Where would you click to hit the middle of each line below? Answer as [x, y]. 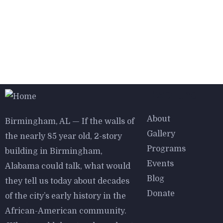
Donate [161, 194]
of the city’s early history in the [65, 196]
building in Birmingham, [54, 151]
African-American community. [66, 211]
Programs [166, 149]
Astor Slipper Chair [106, 186]
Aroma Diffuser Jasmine [119, 74]
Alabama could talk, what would [68, 166]
